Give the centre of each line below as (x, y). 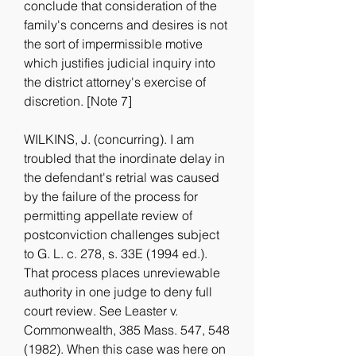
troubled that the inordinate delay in (124, 158)
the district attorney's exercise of (115, 82)
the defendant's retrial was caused (122, 177)
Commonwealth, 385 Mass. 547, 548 (127, 330)
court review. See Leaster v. (101, 311)
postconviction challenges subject (122, 234)
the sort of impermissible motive (113, 44)
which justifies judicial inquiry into (120, 63)
